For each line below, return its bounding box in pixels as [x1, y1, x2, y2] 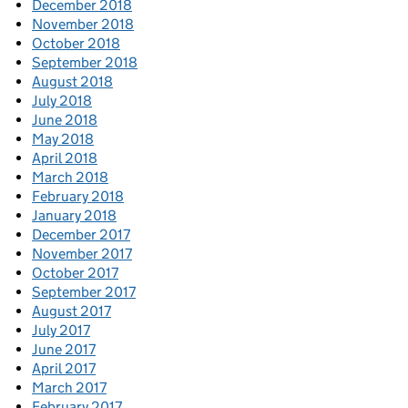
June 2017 [32, 341, 96, 359]
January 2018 [32, 207, 117, 225]
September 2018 [32, 54, 138, 72]
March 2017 [32, 379, 107, 397]
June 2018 [32, 111, 97, 129]
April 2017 [32, 360, 96, 378]
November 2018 [32, 15, 134, 34]
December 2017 [32, 226, 130, 244]
